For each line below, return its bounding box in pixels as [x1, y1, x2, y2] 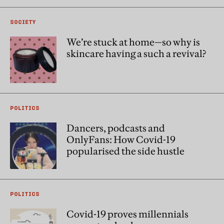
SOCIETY [10, 18, 35, 25]
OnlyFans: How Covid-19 [66, 133, 175, 145]
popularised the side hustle [66, 145, 184, 157]
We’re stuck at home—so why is [66, 36, 200, 48]
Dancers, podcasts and [66, 122, 165, 134]
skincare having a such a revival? [66, 47, 206, 59]
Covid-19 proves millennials [66, 208, 188, 220]
